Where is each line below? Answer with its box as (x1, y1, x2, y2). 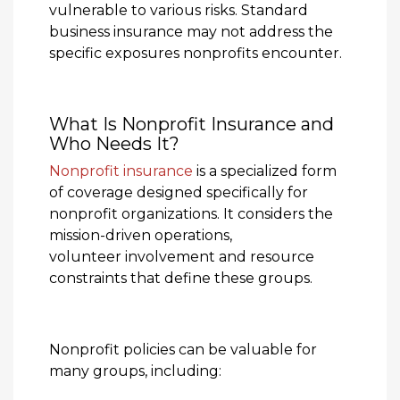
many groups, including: (49, 362, 221, 379)
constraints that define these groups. (49, 269, 312, 287)
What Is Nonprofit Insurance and (49, 112, 334, 135)
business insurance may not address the (49, 22, 333, 40)
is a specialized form (193, 162, 337, 179)
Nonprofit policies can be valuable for (49, 340, 317, 358)
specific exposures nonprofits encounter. (49, 44, 342, 62)
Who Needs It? (49, 132, 179, 154)
